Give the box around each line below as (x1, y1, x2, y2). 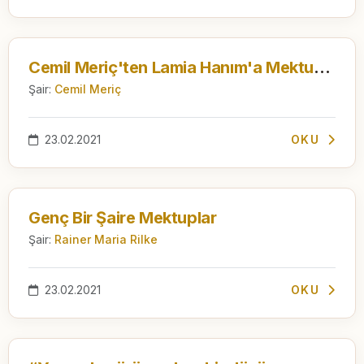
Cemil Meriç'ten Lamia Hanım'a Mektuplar (314, 57, 331, 77)
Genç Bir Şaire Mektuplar (28, 207, 217, 227)
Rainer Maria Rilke (54, 232, 158, 246)
